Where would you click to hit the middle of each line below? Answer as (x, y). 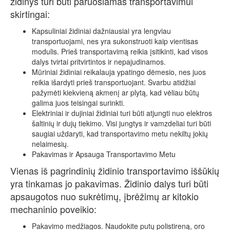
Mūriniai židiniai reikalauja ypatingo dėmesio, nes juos (119, 72)
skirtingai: (30, 14)
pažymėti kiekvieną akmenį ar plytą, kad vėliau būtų (116, 93)
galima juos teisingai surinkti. (78, 103)
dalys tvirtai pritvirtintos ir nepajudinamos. (99, 62)
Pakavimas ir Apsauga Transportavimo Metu (104, 154)
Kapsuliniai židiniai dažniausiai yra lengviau (101, 31)
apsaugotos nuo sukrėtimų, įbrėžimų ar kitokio (104, 196)
